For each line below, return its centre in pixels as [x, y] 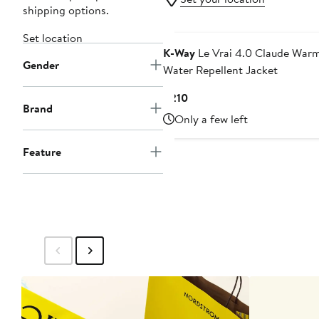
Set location [53, 38]
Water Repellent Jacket [220, 70]
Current [206, 97]
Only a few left [211, 119]
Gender [41, 65]
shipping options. [66, 10]
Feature [42, 152]
